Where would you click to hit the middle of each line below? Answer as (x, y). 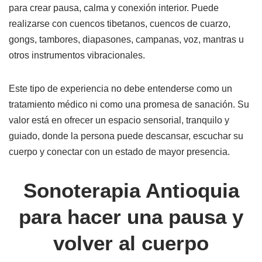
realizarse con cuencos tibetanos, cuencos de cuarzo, (120, 24)
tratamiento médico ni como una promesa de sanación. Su (129, 105)
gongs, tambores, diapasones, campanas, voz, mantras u (126, 40)
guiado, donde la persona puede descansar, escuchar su (126, 136)
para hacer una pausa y (131, 217)
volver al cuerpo (131, 243)
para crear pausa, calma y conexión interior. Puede (114, 8)
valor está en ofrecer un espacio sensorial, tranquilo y (119, 120)
